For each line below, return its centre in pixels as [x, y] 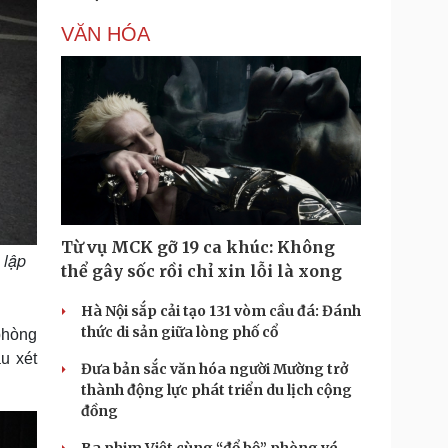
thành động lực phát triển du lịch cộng [216, 390]
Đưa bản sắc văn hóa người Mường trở [214, 369]
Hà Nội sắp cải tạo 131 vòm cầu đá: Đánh [221, 311]
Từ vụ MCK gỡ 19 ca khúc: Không [198, 247]
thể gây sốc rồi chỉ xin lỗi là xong [201, 271]
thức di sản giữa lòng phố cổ [179, 332]
